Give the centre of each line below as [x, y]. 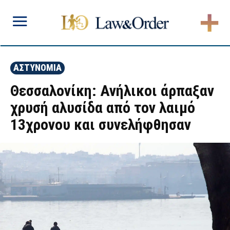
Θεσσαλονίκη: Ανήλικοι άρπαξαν [112, 91]
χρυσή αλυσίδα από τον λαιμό [103, 108]
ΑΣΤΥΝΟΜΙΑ [37, 68]
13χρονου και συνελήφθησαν [101, 124]
